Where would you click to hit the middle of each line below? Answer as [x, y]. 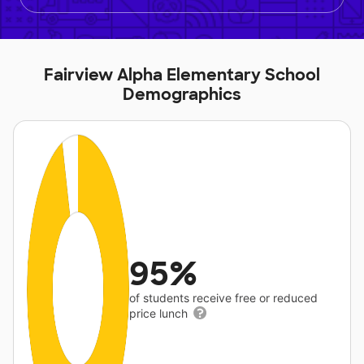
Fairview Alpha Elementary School [182, 75]
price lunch [160, 314]
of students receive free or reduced [224, 298]
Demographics [182, 95]
